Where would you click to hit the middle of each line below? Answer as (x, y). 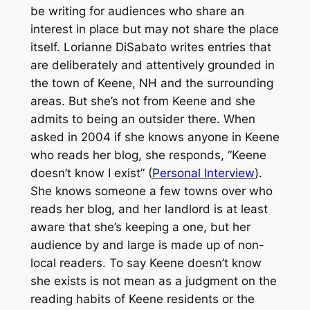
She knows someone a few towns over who (151, 191)
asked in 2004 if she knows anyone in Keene (155, 137)
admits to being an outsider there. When (143, 119)
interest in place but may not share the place (154, 29)
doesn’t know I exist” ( (91, 173)
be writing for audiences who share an (137, 11)
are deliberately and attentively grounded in (152, 65)
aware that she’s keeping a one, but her (140, 227)
